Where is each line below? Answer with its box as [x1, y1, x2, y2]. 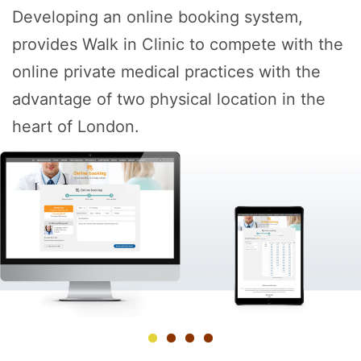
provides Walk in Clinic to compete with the [12, 35, 343, 55]
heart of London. [12, 117, 139, 137]
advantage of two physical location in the [12, 89, 326, 110]
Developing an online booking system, [12, 7, 303, 27]
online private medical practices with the [12, 62, 321, 82]
